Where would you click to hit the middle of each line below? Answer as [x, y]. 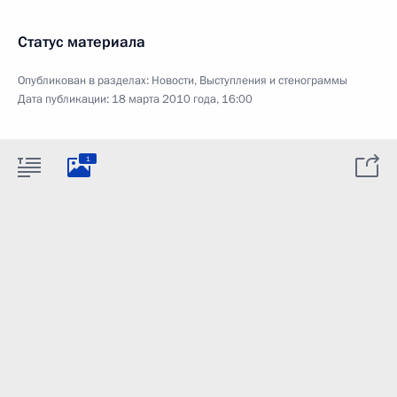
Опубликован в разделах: [85, 81]
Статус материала [82, 42]
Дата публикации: [65, 99]
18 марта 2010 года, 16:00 [182, 99]
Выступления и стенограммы [273, 81]
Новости [173, 81]
